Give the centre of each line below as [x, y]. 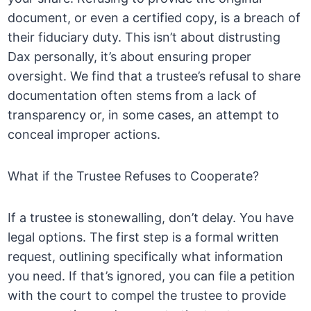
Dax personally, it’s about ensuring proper [130, 57]
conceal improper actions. [84, 135]
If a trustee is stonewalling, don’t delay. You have [151, 218]
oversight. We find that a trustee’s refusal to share [154, 76]
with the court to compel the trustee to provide [147, 296]
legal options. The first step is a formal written [144, 237]
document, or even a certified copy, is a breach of [154, 18]
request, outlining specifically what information [146, 257]
